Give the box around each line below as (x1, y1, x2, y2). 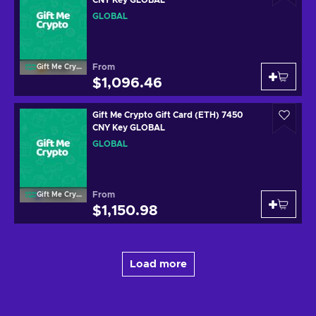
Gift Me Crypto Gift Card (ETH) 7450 (92, 110, 243, 119)
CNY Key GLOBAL (92, 123, 165, 132)
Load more (129, 258, 187, 269)
